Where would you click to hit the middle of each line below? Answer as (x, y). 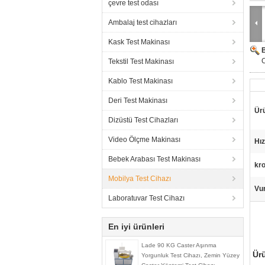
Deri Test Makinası (138, 101)
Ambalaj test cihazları (143, 22)
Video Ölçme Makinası (144, 140)
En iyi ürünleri (136, 227)
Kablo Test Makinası (140, 81)
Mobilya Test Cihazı (140, 179)
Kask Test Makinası (139, 42)
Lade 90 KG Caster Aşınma (179, 245)
